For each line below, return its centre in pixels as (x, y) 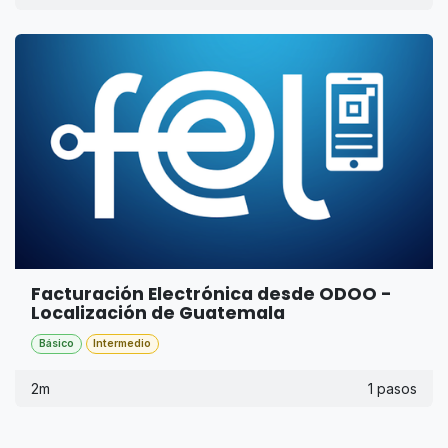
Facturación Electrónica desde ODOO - (211, 293)
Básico (56, 343)
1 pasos (392, 388)
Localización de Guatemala (158, 312)
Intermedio (122, 343)
